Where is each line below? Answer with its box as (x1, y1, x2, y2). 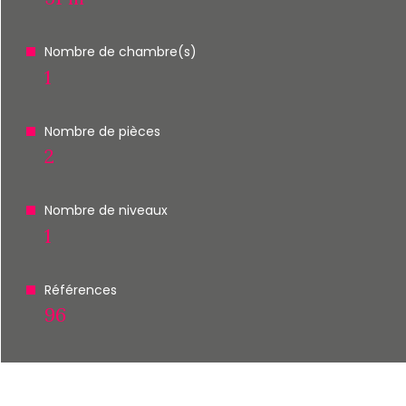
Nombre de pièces (43, 121, 160, 140)
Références (43, 280, 117, 299)
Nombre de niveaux (43, 201, 168, 219)
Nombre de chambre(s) (43, 43, 197, 61)
